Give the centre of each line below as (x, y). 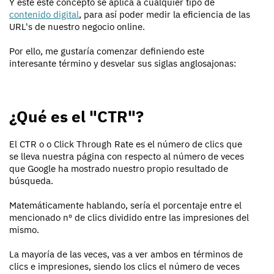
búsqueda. (31, 181)
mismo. (24, 230)
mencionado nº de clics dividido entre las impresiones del (129, 218)
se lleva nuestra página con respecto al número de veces (127, 157)
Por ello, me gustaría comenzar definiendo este (107, 51)
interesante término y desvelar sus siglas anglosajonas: (123, 64)
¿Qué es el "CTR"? (76, 117)
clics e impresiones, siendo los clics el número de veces (124, 267)
